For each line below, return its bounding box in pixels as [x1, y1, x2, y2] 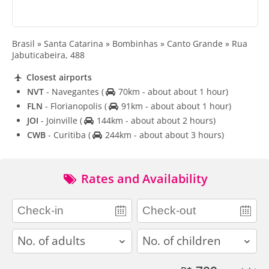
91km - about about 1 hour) [118, 100, 231, 112]
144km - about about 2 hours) [94, 115, 216, 127]
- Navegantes [44, 86, 101, 98]
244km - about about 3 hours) [102, 129, 224, 141]
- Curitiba [46, 129, 88, 141]
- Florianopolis [43, 100, 104, 112]
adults [12, 229, 39, 241]
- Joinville [38, 115, 80, 127]
